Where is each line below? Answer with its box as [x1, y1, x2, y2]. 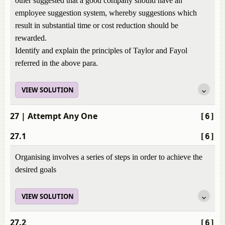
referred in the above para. [15, 59, 98, 67]
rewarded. [15, 34, 47, 42]
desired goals [15, 165, 56, 174]
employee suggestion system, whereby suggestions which [15, 9, 197, 17]
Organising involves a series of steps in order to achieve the [15, 153, 202, 161]
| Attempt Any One [19, 110, 97, 122]
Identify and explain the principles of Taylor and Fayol [15, 46, 187, 55]
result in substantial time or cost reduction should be [15, 21, 178, 30]
